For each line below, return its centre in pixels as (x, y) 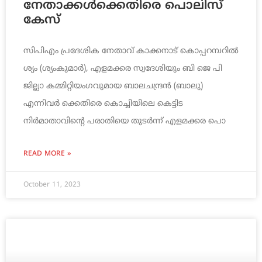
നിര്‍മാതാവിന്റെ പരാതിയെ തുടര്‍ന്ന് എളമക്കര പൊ (125, 122)
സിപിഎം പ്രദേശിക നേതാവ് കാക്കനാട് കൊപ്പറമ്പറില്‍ (131, 51)
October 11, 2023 (52, 185)
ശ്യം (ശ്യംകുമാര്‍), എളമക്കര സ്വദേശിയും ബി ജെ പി (123, 69)
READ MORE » (47, 154)
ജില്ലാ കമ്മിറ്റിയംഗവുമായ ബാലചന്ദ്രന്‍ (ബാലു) (113, 87)
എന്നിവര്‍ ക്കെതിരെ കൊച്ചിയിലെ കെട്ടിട (103, 104)
